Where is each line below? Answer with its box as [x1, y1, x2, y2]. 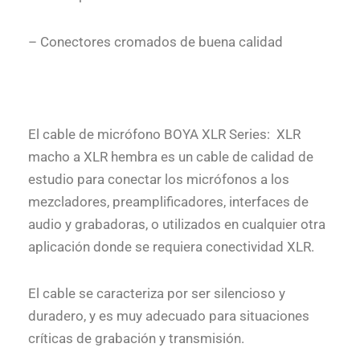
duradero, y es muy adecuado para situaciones [28, 307, 309, 324]
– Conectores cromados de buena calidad [28, 33, 283, 50]
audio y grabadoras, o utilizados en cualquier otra [28, 216, 325, 233]
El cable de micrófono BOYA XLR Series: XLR [28, 126, 301, 143]
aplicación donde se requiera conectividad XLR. [28, 239, 314, 256]
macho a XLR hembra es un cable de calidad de [28, 149, 313, 166]
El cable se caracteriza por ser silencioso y [28, 284, 285, 301]
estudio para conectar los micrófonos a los [28, 171, 289, 188]
